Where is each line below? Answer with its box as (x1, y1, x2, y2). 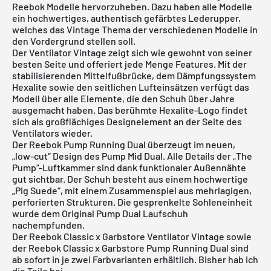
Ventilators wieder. (12, 127, 93, 139)
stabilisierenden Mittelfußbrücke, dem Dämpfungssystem (12, 70, 256, 82)
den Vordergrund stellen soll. (12, 35, 135, 47)
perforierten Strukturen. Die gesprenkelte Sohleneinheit (12, 196, 252, 208)
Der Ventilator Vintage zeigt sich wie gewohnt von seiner (12, 47, 252, 59)
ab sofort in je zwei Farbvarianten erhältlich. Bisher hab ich (12, 253, 258, 266)
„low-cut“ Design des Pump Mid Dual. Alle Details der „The (12, 150, 252, 162)
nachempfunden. (12, 219, 85, 231)
